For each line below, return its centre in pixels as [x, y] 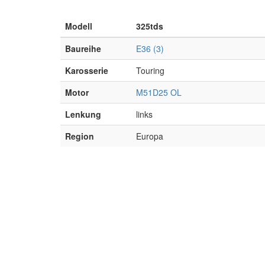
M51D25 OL [159, 92]
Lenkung [83, 114]
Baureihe [83, 49]
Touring [150, 70]
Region [80, 136]
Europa [150, 136]
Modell [79, 26]
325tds [150, 26]
